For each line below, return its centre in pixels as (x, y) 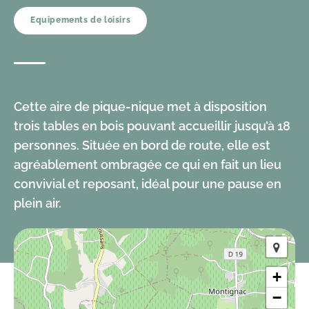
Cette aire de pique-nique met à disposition (140, 107)
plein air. (38, 203)
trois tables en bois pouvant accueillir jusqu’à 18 (152, 126)
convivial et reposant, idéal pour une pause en (148, 184)
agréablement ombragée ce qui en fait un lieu (148, 165)
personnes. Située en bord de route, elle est (142, 145)
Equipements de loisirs (81, 20)
